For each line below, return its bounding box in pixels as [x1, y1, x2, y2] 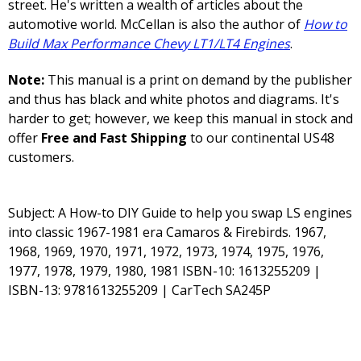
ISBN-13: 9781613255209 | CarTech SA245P [8, 281, 271, 300]
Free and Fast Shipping [41, 129, 187, 147]
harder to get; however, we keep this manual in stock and [8, 110, 353, 128]
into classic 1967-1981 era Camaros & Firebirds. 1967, [8, 223, 326, 242]
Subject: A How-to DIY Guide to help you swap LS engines [8, 204, 352, 222]
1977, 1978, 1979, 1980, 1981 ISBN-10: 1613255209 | [8, 262, 321, 280]
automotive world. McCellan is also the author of [8, 15, 304, 34]
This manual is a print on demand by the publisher [44, 71, 352, 89]
